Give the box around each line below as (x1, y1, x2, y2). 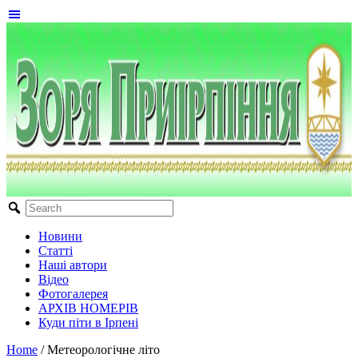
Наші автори (38, 258, 107, 272)
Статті (38, 244, 73, 257)
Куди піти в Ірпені (38, 316, 138, 329)
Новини (38, 229, 82, 243)
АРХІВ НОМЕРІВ (38, 301, 138, 315)
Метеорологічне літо (47, 343, 160, 356)
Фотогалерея (38, 287, 108, 300)
